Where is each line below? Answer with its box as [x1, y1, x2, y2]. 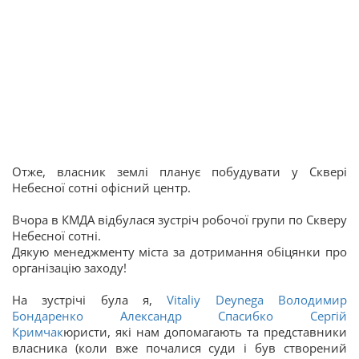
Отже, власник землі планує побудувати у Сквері [12, 163, 347, 179]
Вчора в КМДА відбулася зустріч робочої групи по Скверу [12, 212, 347, 228]
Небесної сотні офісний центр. [12, 179, 191, 196]
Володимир [278, 292, 348, 308]
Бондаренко [12, 308, 83, 324]
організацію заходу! [12, 260, 127, 276]
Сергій [310, 308, 348, 324]
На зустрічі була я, [12, 292, 167, 308]
